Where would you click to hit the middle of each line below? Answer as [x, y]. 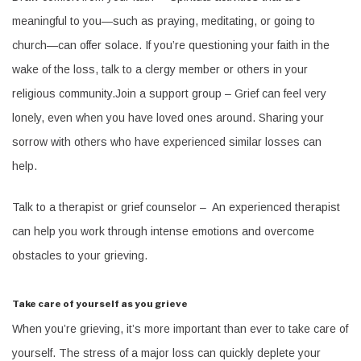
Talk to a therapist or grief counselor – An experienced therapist [176, 207]
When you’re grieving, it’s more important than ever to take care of [180, 329]
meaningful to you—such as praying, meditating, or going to [164, 21]
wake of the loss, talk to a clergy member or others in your [160, 69]
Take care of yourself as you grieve [100, 303]
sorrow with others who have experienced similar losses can [167, 141]
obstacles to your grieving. [80, 255]
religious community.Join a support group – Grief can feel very [169, 93]
